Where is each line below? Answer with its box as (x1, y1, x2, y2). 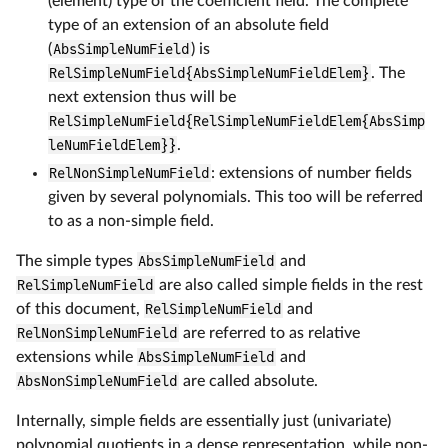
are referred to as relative (178, 324, 360, 341)
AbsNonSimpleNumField (17, 372, 178, 389)
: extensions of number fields (210, 164, 412, 181)
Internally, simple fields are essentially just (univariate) (16, 412, 391, 429)
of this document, (16, 300, 144, 317)
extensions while (16, 348, 137, 365)
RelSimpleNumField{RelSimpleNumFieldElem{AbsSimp (49, 112, 426, 129)
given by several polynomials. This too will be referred (48, 188, 423, 205)
